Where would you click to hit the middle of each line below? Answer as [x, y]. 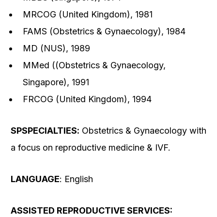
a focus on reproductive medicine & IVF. [91, 148]
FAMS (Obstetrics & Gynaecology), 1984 [104, 31]
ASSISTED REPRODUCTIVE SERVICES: [92, 211]
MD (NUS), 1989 [56, 48]
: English [76, 179]
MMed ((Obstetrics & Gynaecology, [94, 65]
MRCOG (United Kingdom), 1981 [88, 15]
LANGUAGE [35, 179]
